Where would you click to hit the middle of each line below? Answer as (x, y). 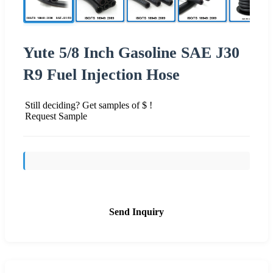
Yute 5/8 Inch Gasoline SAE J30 (131, 52)
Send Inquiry (136, 211)
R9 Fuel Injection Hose (101, 74)
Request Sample (56, 116)
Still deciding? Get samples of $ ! (89, 105)
